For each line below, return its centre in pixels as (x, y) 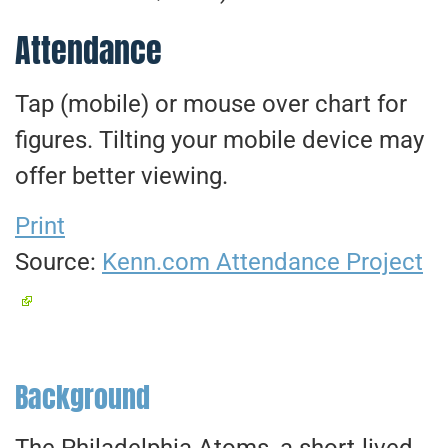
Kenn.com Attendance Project (262, 261)
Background (82, 396)
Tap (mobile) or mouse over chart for (211, 103)
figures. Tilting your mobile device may (219, 139)
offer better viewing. (121, 175)
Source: (58, 261)
